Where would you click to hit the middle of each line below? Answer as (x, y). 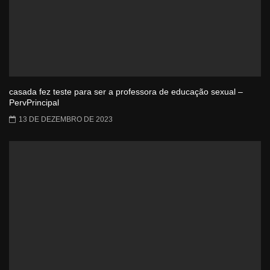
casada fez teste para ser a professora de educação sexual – (126, 92)
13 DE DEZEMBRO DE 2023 (66, 120)
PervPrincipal (34, 103)
